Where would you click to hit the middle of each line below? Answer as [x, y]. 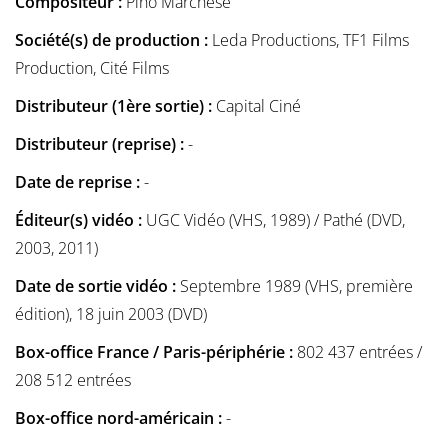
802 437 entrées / [359, 352]
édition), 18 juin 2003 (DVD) [111, 314]
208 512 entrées [73, 380]
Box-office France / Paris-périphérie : [156, 352]
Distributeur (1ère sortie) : [115, 106]
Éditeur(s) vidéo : [80, 220]
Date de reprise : [79, 182]
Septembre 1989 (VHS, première [296, 286]
